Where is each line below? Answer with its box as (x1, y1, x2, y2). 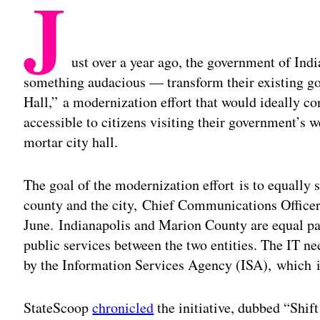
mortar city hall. (24, 131, 132, 151)
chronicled (92, 297, 154, 317)
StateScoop (24, 297, 93, 317)
